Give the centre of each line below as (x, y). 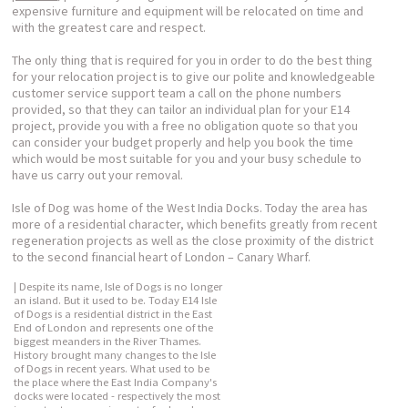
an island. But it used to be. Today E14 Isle (116, 300)
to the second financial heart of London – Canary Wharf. (162, 256)
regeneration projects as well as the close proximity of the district (193, 240)
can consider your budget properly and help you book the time (183, 142)
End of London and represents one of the (114, 327)
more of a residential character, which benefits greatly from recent (195, 224)
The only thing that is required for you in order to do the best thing (193, 60)
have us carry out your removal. (98, 174)
